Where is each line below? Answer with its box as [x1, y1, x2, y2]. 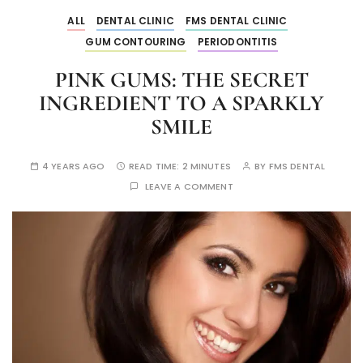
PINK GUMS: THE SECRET [54, 66, 309, 94]
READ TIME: [128, 160, 182, 173]
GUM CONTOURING [85, 35, 186, 49]
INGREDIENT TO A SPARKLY [39, 90, 324, 117]
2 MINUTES [181, 160, 231, 173]
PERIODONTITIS [197, 35, 278, 49]
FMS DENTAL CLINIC [186, 14, 288, 28]
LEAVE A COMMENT [144, 180, 233, 194]
